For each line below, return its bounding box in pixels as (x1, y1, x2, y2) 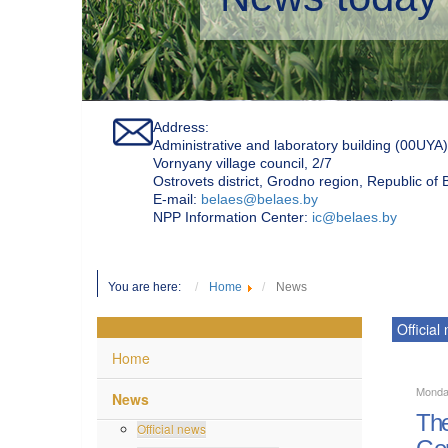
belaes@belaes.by (201, 189, 318, 206)
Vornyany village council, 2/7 (153, 153, 332, 170)
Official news (137, 418, 206, 436)
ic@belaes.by (312, 207, 397, 224)
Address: (153, 117, 209, 134)
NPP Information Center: (153, 207, 312, 224)
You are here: (108, 278, 190, 293)
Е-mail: (153, 189, 201, 206)
